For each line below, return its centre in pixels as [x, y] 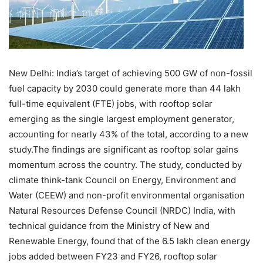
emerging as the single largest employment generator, [122, 119]
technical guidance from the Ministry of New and [109, 226]
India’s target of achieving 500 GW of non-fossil [153, 73]
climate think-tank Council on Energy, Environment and [122, 180]
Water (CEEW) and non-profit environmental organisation [127, 195]
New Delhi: [31, 73]
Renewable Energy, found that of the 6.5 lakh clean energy [129, 241]
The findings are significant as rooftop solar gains [136, 150]
